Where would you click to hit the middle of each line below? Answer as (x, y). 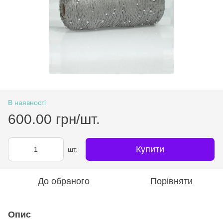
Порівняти (171, 181)
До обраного (64, 181)
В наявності (27, 102)
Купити (150, 149)
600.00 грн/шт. (54, 119)
